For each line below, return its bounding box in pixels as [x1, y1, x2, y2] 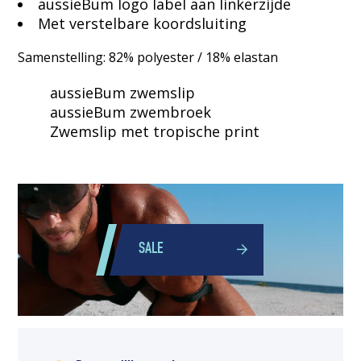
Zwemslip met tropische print [50, 121, 260, 141]
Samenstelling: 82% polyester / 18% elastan [18, 48, 279, 66]
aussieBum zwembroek [50, 102, 212, 122]
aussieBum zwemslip [50, 82, 196, 102]
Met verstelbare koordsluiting [38, 13, 247, 33]
